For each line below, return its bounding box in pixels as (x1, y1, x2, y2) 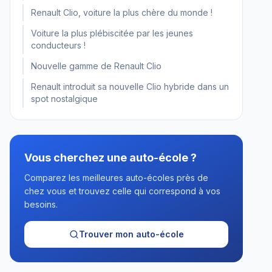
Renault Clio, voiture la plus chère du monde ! (31, 7, 212, 18)
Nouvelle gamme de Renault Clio (31, 61, 161, 71)
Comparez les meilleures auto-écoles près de (24, 172, 208, 183)
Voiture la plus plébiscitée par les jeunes (31, 28, 193, 38)
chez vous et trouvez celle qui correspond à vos (24, 186, 220, 196)
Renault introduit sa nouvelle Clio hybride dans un (31, 81, 229, 92)
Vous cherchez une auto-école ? (24, 151, 197, 164)
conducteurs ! (31, 40, 86, 50)
